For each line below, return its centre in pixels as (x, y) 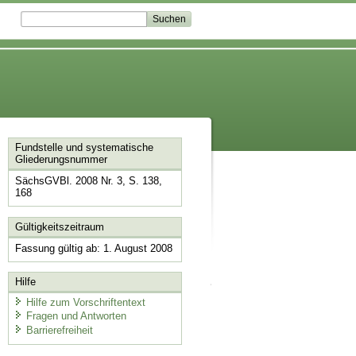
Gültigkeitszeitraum (59, 226)
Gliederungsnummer (61, 160)
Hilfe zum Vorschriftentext (85, 302)
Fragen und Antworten (76, 316)
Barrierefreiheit (59, 330)
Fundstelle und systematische (84, 148)
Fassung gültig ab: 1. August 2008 (93, 248)
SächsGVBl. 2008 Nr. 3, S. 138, (88, 181)
